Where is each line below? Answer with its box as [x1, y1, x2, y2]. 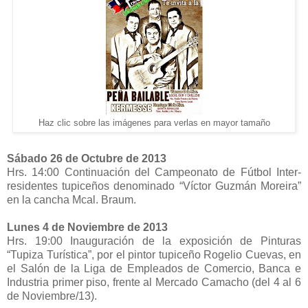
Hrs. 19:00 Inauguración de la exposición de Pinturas [7, 234, 301, 247]
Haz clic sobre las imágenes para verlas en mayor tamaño [38, 118, 270, 128]
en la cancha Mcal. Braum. [7, 193, 136, 206]
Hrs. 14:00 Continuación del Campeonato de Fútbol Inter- [7, 166, 301, 178]
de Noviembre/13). [7, 289, 97, 302]
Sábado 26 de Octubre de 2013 [7, 152, 166, 164]
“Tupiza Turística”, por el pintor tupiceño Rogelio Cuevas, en [7, 248, 301, 261]
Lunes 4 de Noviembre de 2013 [7, 221, 168, 233]
